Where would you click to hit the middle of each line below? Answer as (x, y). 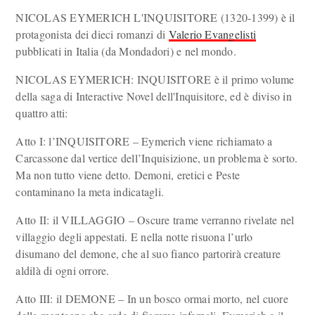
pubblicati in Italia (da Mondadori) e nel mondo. (126, 51)
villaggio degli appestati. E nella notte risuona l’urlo (134, 237)
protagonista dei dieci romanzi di (92, 34)
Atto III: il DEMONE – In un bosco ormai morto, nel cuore (152, 298)
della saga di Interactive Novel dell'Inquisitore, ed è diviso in (154, 96)
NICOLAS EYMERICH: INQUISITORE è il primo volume (155, 79)
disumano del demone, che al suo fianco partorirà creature (148, 253)
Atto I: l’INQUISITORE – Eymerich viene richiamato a (144, 141)
